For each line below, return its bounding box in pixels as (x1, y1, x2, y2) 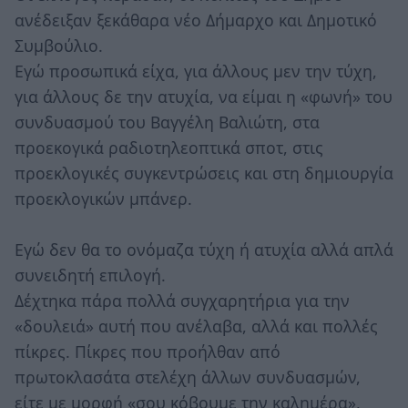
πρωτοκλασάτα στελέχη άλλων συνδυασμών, (15, 366, 361, 389)
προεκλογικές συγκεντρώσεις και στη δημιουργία (15, 162, 393, 185)
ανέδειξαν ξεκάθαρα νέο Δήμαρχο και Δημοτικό (15, 9, 377, 32)
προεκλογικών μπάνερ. (15, 188, 192, 210)
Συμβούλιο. (15, 35, 103, 57)
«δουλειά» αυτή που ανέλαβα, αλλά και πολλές (15, 315, 378, 338)
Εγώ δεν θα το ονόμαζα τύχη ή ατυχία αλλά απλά (15, 239, 393, 261)
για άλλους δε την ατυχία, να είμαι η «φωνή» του (15, 86, 393, 108)
